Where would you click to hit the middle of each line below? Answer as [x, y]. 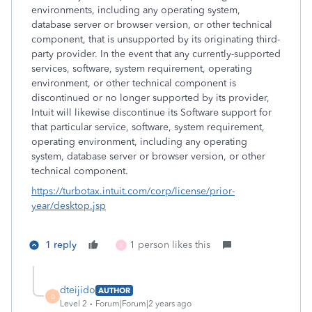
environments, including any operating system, [136, 10]
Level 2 [73, 304]
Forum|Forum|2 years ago [143, 304]
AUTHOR [114, 290]
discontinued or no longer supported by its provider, [150, 98]
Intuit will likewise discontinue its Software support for [151, 112]
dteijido [78, 290]
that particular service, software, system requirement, [148, 127]
